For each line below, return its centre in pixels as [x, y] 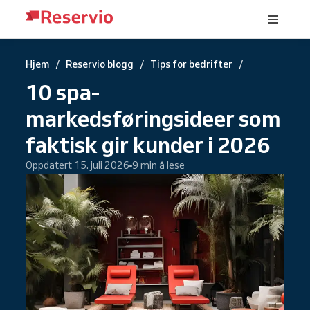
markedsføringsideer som [153, 118]
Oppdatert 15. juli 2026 [77, 165]
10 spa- [63, 92]
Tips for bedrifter [191, 64]
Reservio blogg [100, 64]
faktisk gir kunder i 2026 [148, 145]
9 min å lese [158, 165]
